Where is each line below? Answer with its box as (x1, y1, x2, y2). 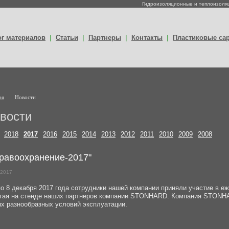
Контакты (131, 34, 163, 41)
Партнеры (88, 34, 121, 41)
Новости (15, 94, 36, 100)
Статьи (56, 34, 78, 41)
